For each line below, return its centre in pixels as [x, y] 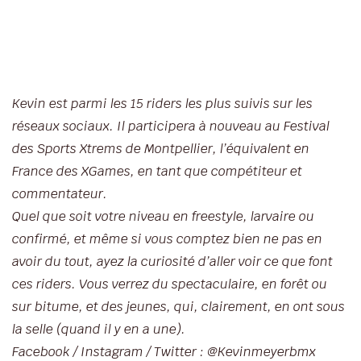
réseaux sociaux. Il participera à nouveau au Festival [171, 127]
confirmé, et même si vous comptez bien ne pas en [167, 239]
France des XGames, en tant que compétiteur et [157, 172]
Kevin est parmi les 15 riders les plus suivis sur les [162, 104]
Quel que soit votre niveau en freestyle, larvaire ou [163, 217]
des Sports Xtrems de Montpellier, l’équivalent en [161, 149]
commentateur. [61, 194]
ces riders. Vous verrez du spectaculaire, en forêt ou [170, 284]
